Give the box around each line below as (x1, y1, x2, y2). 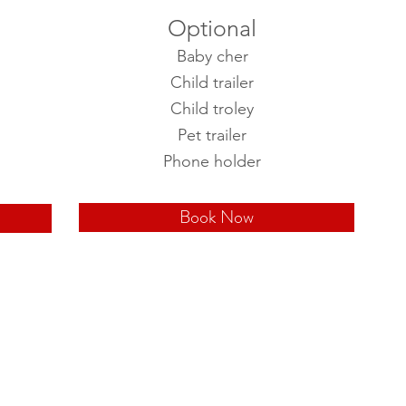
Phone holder (163, 151, 261, 171)
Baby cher (176, 46, 248, 66)
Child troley (170, 99, 254, 119)
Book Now (179, 204, 254, 230)
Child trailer (170, 72, 254, 92)
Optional (168, 14, 256, 42)
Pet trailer (178, 125, 246, 145)
